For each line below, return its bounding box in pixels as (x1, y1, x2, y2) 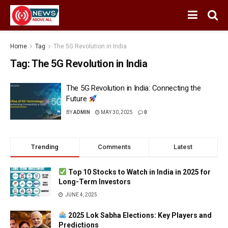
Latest (174, 142, 193, 151)
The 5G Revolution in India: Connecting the (66, 83, 201, 93)
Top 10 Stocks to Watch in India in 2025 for (66, 167, 211, 176)
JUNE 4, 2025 (64, 191, 97, 197)
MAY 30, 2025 (100, 109, 133, 115)
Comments (97, 142, 131, 151)
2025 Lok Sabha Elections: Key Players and (66, 211, 212, 219)
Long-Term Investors (59, 177, 131, 186)
